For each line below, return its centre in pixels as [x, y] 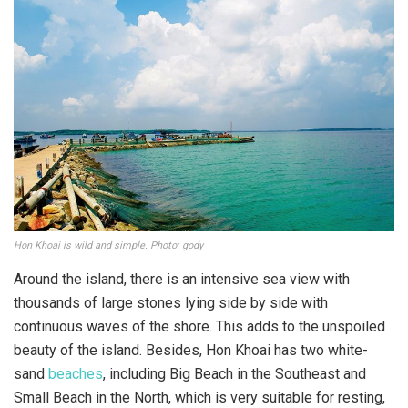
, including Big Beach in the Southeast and [235, 374]
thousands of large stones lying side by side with [171, 303]
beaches [76, 374]
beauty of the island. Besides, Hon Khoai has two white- [191, 351]
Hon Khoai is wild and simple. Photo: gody [108, 246]
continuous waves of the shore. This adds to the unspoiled [199, 327]
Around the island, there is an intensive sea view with [182, 280]
